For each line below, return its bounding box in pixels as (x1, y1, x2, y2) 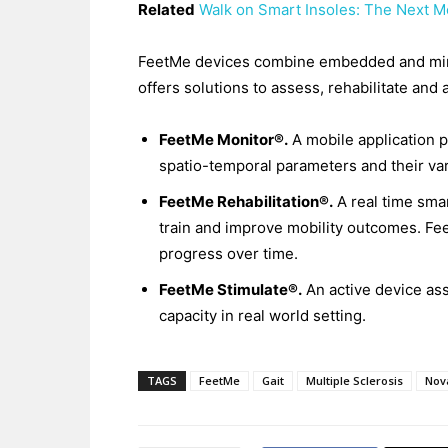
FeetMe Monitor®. (159, 130, 288, 149)
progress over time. (159, 244, 298, 263)
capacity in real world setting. (159, 306, 366, 325)
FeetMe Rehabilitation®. (159, 192, 333, 211)
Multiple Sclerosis (306, 373, 403, 388)
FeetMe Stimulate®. (159, 280, 302, 299)
